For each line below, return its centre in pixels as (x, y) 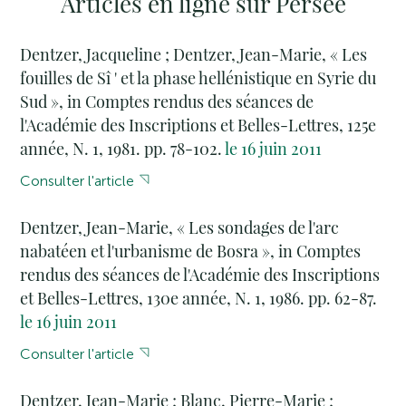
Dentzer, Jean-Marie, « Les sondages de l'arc (180, 228)
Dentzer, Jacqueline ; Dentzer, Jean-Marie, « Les (194, 54)
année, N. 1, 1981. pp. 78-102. (123, 149)
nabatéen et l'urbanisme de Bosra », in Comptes (191, 251)
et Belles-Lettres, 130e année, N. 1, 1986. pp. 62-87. (199, 299)
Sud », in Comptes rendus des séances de (167, 101)
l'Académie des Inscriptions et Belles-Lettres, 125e (198, 125)
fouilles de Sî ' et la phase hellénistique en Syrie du (198, 78)
